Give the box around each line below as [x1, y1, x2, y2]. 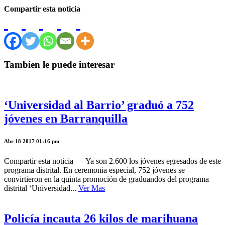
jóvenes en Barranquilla [4, 112, 128, 126]
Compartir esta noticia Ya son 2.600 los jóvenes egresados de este [4, 157, 221, 166]
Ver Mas [78, 184, 105, 193]
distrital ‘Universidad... [4, 184, 78, 193]
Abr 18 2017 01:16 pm [4, 138, 59, 145]
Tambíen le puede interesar [4, 59, 115, 70]
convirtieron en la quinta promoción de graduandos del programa [4, 175, 209, 184]
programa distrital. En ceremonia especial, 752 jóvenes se [4, 166, 185, 175]
